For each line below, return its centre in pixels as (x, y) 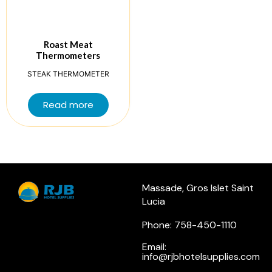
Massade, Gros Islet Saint (198, 188)
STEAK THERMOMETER (68, 73)
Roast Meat (68, 45)
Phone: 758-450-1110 (189, 225)
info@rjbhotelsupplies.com (201, 257)
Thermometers (68, 56)
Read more (68, 105)
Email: (154, 247)
